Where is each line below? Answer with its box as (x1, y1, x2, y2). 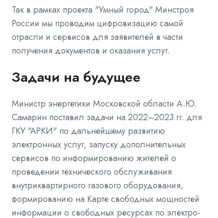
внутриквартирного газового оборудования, (12, 179, 183, 192)
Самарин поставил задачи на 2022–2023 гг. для (12, 111, 202, 124)
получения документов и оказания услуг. (12, 44, 170, 57)
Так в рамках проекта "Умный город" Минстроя (12, 3, 194, 17)
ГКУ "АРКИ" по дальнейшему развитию (12, 125, 165, 138)
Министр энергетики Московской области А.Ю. (12, 97, 197, 110)
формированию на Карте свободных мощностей (12, 193, 200, 206)
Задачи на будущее (12, 67, 141, 88)
